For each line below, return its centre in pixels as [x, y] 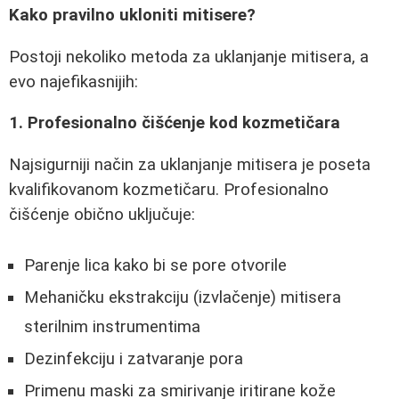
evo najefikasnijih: [73, 81]
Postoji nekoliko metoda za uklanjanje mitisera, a [189, 57]
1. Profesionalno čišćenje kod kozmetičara [175, 123]
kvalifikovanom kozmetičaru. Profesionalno [169, 190]
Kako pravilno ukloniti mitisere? [132, 16]
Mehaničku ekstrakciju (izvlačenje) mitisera [183, 297]
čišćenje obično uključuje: [102, 215]
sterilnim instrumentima [112, 326]
